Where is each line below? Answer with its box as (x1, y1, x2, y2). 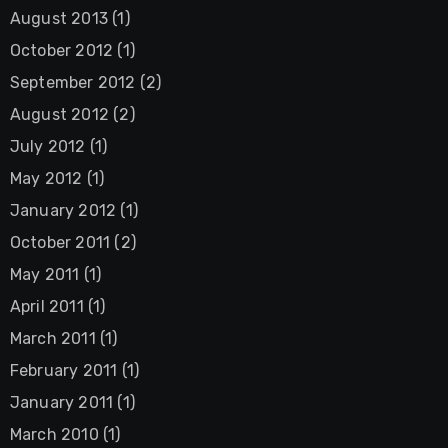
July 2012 (9, 136, 86, 156)
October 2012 (9, 40, 114, 60)
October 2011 (9, 232, 111, 252)
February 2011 (9, 360, 118, 380)
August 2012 (9, 104, 109, 124)
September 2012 (9, 72, 136, 92)
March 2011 (9, 328, 96, 348)
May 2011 (9, 264, 80, 284)
